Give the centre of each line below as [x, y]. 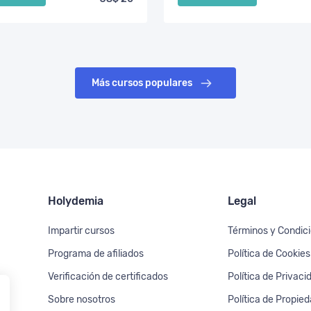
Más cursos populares [143, 83]
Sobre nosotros [82, 300]
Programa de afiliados [96, 254]
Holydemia [76, 201]
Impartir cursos [82, 231]
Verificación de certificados [108, 277]
